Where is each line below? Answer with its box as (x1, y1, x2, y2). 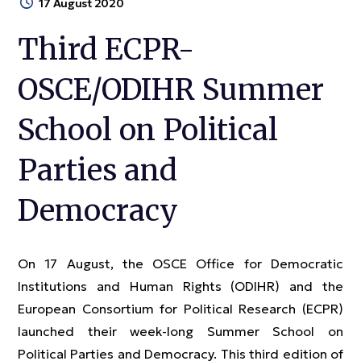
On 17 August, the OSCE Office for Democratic (18, 255, 343, 272)
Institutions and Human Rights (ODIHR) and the (18, 278, 343, 294)
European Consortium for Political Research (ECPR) (18, 301, 343, 317)
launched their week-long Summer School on (18, 323, 343, 339)
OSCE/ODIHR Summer (18, 72, 324, 108)
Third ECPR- (18, 31, 194, 68)
